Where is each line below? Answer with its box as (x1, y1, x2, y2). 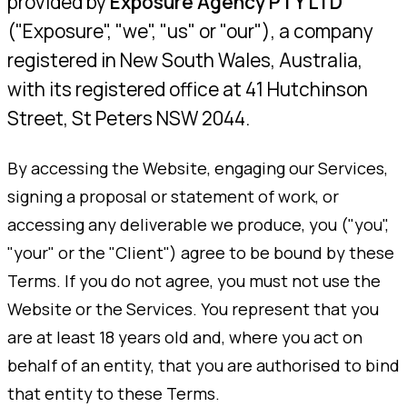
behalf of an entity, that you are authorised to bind (7, 354, 400, 377)
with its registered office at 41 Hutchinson (7, 76, 368, 103)
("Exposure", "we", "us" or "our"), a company (7, 18, 373, 45)
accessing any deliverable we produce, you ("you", (7, 213, 389, 236)
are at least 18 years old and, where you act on (7, 326, 362, 349)
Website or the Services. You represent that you (7, 298, 379, 321)
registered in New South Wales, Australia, (7, 47, 362, 74)
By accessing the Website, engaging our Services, (7, 157, 388, 180)
